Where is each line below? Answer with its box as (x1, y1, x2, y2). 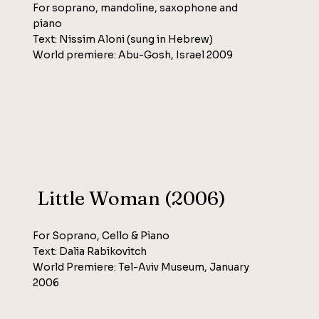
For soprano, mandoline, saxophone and (33, 1, 239, 15)
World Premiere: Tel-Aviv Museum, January (33, 260, 250, 273)
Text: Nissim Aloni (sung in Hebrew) (33, 33, 214, 46)
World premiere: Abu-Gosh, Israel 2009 (33, 48, 234, 62)
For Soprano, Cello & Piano (33, 229, 170, 242)
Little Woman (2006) (33, 186, 226, 210)
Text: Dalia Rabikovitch (33, 244, 147, 258)
